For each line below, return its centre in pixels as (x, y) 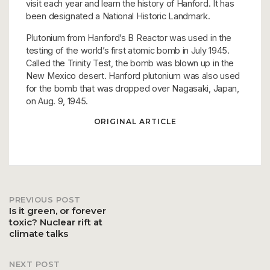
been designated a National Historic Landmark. (118, 16)
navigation (75, 251)
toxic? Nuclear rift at (56, 222)
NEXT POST (35, 264)
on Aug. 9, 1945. (57, 101)
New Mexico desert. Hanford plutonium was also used (133, 75)
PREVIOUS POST (45, 199)
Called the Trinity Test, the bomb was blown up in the (130, 63)
